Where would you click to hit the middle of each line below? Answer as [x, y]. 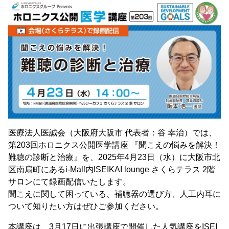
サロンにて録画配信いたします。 [70, 182]
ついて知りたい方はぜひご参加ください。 [86, 207]
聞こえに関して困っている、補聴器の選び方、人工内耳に [114, 194]
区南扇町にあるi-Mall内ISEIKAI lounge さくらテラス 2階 [112, 170]
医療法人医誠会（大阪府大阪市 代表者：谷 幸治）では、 [112, 133]
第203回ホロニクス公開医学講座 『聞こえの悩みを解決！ [114, 145]
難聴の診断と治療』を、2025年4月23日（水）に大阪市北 [114, 157]
